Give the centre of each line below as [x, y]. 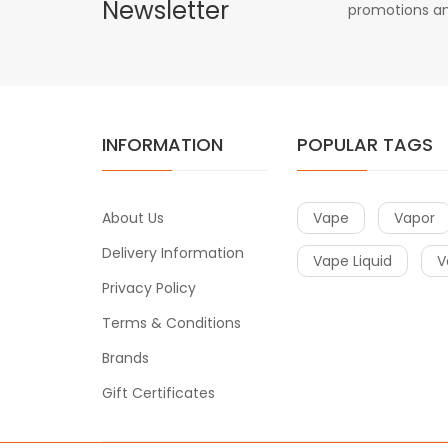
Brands [125, 357]
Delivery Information [173, 252]
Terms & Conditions [171, 322]
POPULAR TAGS [365, 144]
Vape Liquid [352, 260]
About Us [133, 217]
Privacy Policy [149, 287]
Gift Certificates [158, 392]
